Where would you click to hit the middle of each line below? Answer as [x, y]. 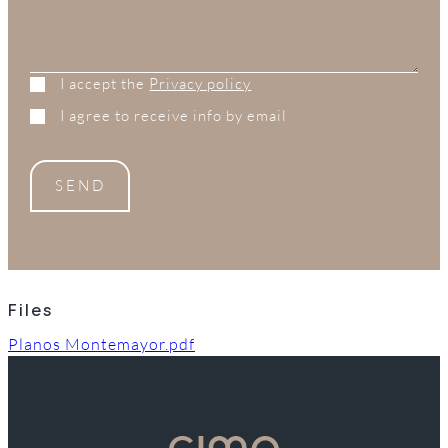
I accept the [105, 84]
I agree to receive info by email [174, 116]
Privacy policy [200, 84]
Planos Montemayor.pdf [101, 344]
